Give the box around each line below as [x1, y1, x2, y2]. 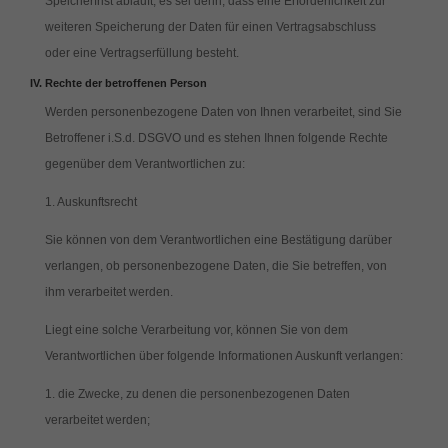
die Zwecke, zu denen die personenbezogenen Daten [57, 387, 350, 401]
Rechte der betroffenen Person [44, 77, 207, 89]
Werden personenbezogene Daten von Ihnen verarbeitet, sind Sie [44, 105, 402, 119]
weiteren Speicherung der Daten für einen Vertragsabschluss [44, 20, 376, 34]
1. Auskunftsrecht [44, 195, 137, 209]
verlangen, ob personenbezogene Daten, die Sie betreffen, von [44, 259, 387, 273]
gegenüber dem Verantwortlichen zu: [44, 157, 245, 171]
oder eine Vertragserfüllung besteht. [44, 46, 239, 60]
